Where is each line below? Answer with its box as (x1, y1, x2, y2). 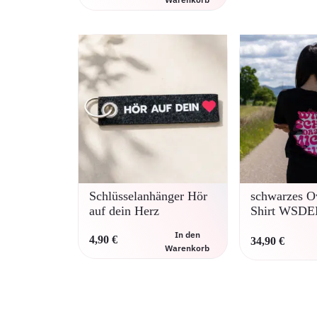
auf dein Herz (89, 204, 159, 219)
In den (174, 229, 200, 241)
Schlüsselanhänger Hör (89, 189, 207, 204)
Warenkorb (165, 243, 209, 254)
